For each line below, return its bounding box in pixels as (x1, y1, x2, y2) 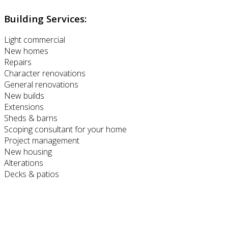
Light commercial (4, 34, 65, 46)
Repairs (4, 56, 32, 68)
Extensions (4, 101, 44, 113)
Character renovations (4, 68, 85, 79)
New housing (4, 146, 52, 158)
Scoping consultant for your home (4, 124, 127, 135)
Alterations (4, 157, 43, 169)
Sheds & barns (4, 112, 58, 124)
